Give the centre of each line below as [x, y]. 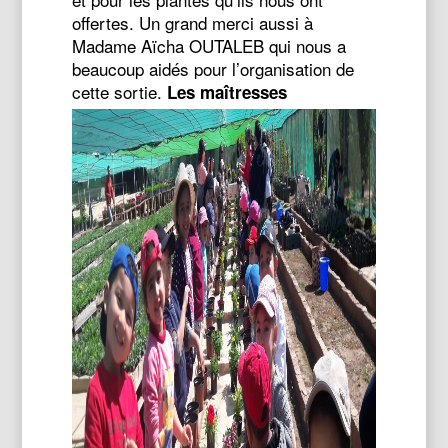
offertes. [103, 22]
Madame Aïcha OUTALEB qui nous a [209, 45]
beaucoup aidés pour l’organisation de [213, 68]
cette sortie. [117, 91]
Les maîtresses [227, 92]
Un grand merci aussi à [226, 22]
